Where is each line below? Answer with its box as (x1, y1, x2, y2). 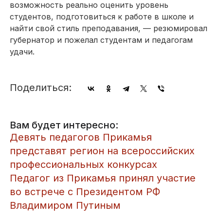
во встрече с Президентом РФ (10, 185, 160, 198)
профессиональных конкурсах (10, 158, 157, 170)
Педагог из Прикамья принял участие (10, 172, 196, 184)
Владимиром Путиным (10, 199, 121, 211)
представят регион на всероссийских (10, 145, 195, 157)
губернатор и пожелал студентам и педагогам (10, 35, 193, 45)
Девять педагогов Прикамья (10, 131, 152, 143)
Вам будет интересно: (10, 119, 118, 131)
